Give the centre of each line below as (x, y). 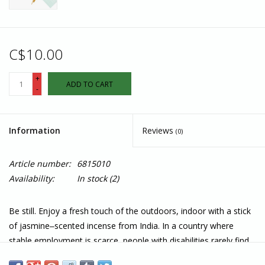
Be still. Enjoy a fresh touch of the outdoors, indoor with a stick (130, 211)
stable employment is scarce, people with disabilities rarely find (129, 241)
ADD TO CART (90, 85)
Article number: (40, 164)
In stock (92, 179)
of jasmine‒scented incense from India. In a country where (121, 226)
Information (35, 131)
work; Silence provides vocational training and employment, (122, 256)
